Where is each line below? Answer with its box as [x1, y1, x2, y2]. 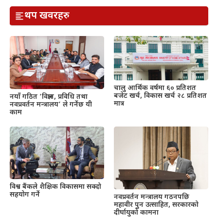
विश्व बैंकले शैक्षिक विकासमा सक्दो [10, 182, 101, 192]
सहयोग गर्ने [10, 190, 40, 200]
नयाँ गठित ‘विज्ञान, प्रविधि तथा [10, 92, 88, 102]
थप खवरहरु [24, 9, 63, 22]
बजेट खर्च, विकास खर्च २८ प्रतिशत [114, 91, 207, 101]
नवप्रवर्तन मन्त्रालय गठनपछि [114, 193, 189, 202]
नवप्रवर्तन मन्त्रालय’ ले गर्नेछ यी [10, 100, 92, 109]
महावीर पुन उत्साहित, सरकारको [114, 200, 199, 210]
